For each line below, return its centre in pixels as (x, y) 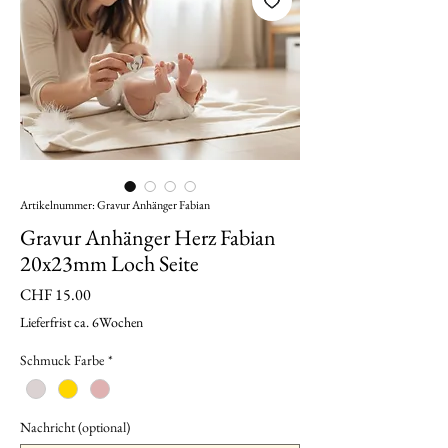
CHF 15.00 (55, 294)
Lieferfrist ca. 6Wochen (81, 322)
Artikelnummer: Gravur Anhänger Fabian (115, 205)
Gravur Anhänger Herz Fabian (148, 237)
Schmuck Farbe (62, 360)
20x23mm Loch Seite (109, 263)
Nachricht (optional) (75, 427)
